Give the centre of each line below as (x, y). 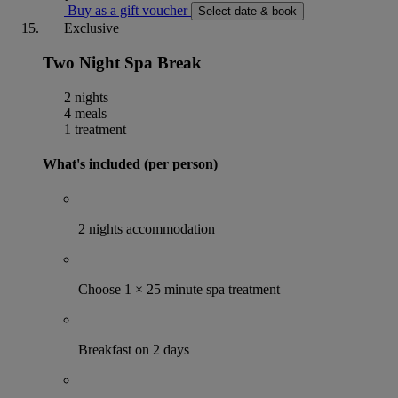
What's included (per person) (130, 163)
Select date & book (247, 12)
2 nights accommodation (147, 229)
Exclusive (90, 28)
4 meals (84, 113)
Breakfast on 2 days (134, 350)
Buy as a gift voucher (127, 11)
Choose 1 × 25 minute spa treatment (179, 290)
